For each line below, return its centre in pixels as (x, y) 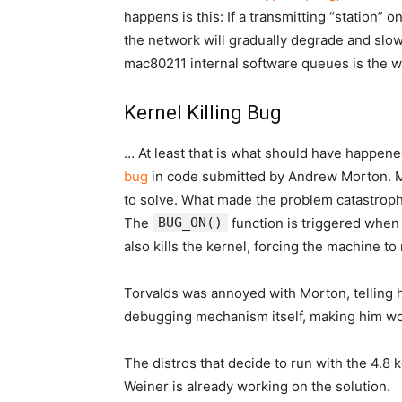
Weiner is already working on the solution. (257, 386)
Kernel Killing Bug (203, 113)
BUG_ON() (190, 223)
